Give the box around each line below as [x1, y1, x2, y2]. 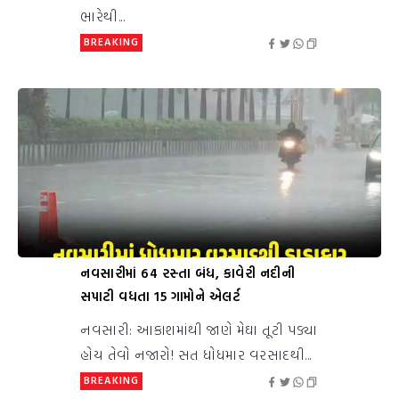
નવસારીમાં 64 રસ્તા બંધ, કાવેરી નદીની [80, 263, 295, 284]
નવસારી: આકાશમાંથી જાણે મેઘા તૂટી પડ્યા [80, 319, 318, 341]
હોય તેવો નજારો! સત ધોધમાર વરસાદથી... [80, 344, 312, 366]
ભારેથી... [80, 5, 125, 28]
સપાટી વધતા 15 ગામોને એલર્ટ [80, 286, 240, 307]
